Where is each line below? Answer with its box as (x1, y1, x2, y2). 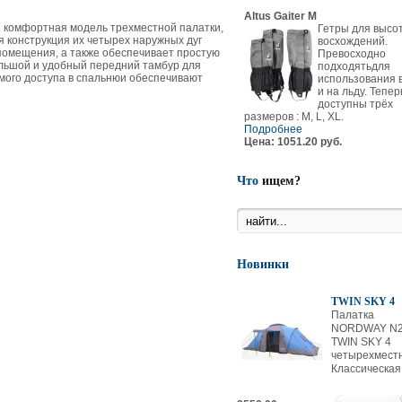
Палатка (330, 309, 374, 321)
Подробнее (243, 123, 302, 135)
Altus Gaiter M (243, 10, 317, 22)
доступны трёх (317, 98, 393, 110)
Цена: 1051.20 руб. (243, 135, 342, 148)
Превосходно (317, 48, 386, 60)
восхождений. (317, 35, 388, 48)
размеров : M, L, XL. (243, 110, 344, 123)
